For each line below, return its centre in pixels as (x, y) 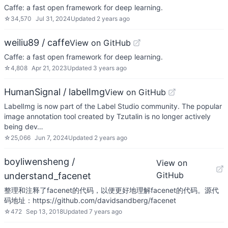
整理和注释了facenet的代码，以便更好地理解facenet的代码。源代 (111, 190)
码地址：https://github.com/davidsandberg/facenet (90, 200)
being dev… (24, 126)
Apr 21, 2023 (49, 68)
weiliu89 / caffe (37, 42)
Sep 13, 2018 (45, 211)
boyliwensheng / (39, 162)
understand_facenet (48, 176)
